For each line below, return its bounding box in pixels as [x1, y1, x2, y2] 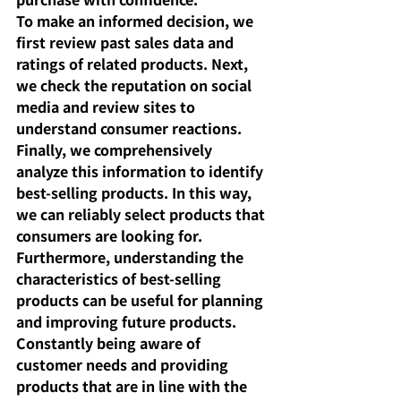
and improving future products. [16, 310, 240, 332]
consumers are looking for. [16, 224, 202, 246]
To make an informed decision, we [16, 9, 257, 31]
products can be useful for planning [16, 288, 267, 311]
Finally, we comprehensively [16, 138, 216, 160]
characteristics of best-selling [16, 267, 225, 289]
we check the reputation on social [16, 73, 255, 96]
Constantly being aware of [16, 331, 204, 354]
